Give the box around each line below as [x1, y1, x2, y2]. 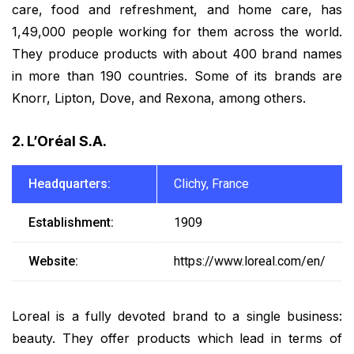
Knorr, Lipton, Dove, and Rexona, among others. [12, 90, 306, 107]
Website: [28, 253, 78, 269]
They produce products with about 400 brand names [12, 46, 342, 62]
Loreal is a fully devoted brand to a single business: [12, 307, 342, 324]
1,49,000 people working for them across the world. [12, 24, 342, 40]
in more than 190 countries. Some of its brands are [12, 68, 342, 85]
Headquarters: [28, 175, 111, 191]
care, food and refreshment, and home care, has [12, 2, 342, 18]
